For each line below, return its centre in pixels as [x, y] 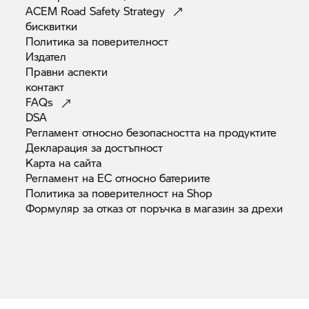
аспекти [88, 72]
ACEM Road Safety [75, 11]
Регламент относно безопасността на [122, 132]
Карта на [50, 163]
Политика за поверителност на [107, 193]
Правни [47, 72]
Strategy [146, 11]
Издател [46, 57]
